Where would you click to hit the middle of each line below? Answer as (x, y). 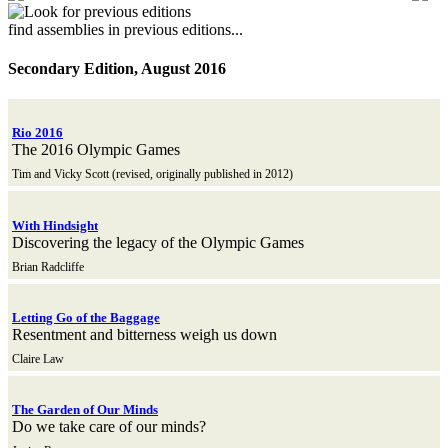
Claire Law (38, 358)
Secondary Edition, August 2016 (117, 68)
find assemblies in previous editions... (125, 29)
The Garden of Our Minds (85, 409)
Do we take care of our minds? (109, 426)
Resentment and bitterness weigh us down (144, 334)
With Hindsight (55, 225)
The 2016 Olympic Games (96, 150)
